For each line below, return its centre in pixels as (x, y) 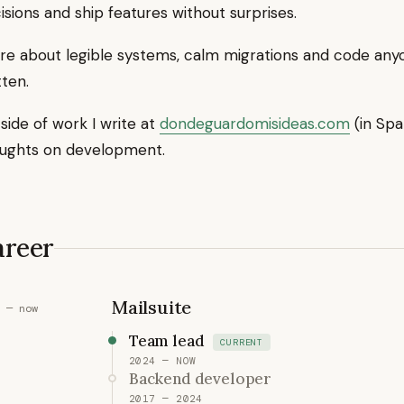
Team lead (167, 341)
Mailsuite (152, 307)
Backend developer (201, 379)
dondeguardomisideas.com (255, 124)
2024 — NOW (163, 361)
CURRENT (242, 343)
